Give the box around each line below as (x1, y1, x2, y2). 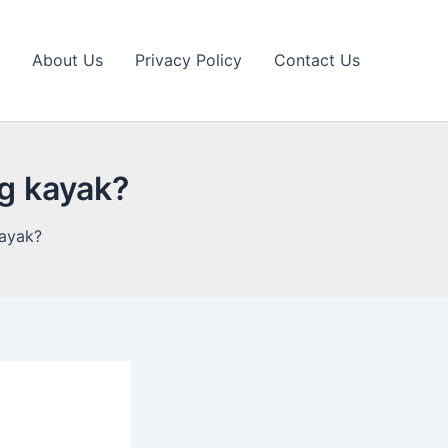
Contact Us (274, 50, 360, 71)
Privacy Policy (135, 50, 242, 71)
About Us (32, 50, 103, 71)
